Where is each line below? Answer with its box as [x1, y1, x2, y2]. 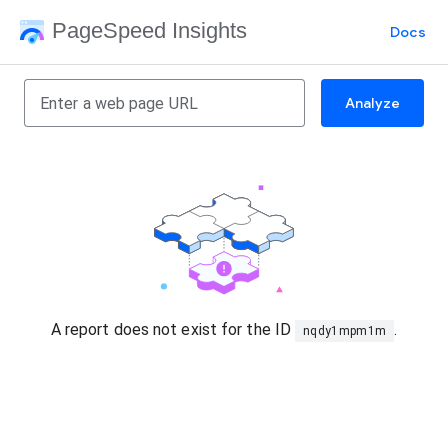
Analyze [344, 94, 400, 112]
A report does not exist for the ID [50, 320, 296, 339]
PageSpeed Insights [52, 17, 247, 43]
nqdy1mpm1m [303, 324, 387, 338]
